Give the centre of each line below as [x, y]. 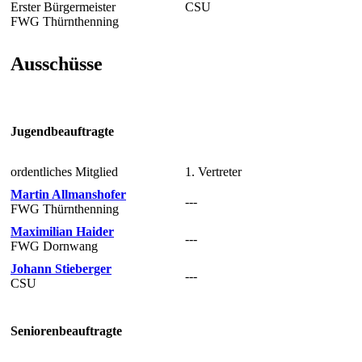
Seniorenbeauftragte [66, 331]
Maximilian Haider [62, 231]
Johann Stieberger [61, 268]
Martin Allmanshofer [68, 194]
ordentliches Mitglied [64, 171]
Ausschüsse [57, 63]
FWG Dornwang [54, 246]
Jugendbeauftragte [62, 132]
